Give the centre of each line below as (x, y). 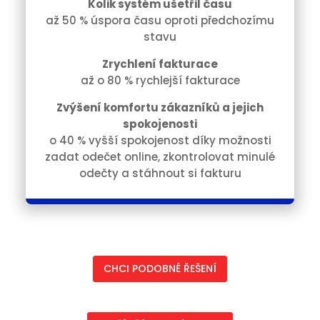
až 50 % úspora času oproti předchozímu (160, 20)
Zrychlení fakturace (160, 64)
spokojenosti (160, 124)
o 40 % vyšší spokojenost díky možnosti (160, 140)
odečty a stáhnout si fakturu (160, 173)
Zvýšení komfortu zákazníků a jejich (160, 107)
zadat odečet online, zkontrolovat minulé (160, 157)
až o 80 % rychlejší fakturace (160, 80)
